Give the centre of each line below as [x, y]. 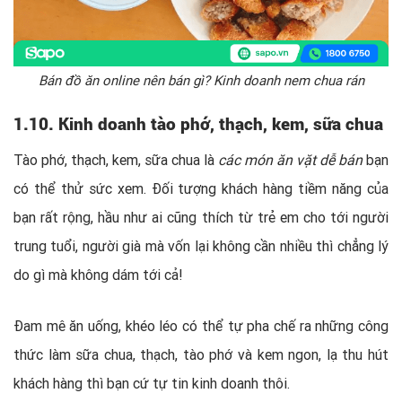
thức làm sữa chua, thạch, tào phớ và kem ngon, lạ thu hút [201, 355]
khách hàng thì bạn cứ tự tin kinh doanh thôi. [152, 384]
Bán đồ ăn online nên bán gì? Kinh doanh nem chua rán [201, 81]
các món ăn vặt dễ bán [290, 160]
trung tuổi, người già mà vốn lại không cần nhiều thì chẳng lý [201, 246]
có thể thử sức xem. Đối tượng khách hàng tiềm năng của [201, 189]
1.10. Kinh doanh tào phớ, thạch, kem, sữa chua [198, 124]
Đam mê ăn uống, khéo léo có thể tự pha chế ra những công [201, 326]
